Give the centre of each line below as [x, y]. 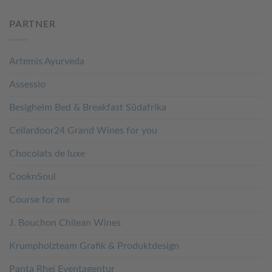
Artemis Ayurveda [47, 61]
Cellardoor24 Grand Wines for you [83, 130]
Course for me [39, 199]
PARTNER [32, 25]
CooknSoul [32, 176]
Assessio [27, 84]
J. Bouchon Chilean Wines [65, 223]
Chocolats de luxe [47, 153]
